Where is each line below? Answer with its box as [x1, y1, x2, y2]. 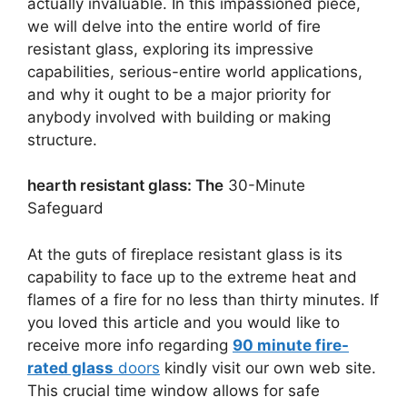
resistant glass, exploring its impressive [27, 39, 313, 58]
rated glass [27, 358, 114, 377]
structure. [27, 130, 97, 149]
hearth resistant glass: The [27, 176, 223, 194]
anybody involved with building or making [27, 107, 331, 126]
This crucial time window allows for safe [27, 381, 320, 400]
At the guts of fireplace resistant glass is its [27, 244, 342, 263]
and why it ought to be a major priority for [27, 84, 331, 104]
